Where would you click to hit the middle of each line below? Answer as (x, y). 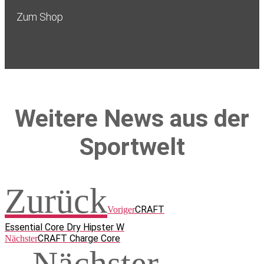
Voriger (121, 210)
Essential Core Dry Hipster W (65, 227)
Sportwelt (132, 147)
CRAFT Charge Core (79, 239)
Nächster (21, 239)
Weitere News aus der (132, 119)
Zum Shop (40, 17)
